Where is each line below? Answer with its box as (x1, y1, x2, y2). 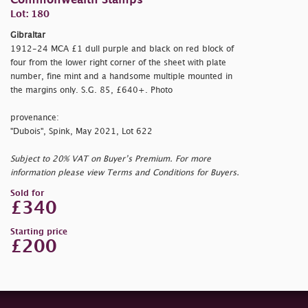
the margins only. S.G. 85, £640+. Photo (10, 86, 173, 94)
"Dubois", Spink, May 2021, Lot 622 (10, 127, 153, 135)
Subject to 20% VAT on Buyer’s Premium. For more (10, 155, 211, 163)
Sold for (10, 189, 44, 197)
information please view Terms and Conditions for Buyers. (10, 168, 239, 177)
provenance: (10, 113, 59, 122)
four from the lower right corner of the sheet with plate (10, 58, 226, 67)
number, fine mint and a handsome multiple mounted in (10, 72, 232, 80)
